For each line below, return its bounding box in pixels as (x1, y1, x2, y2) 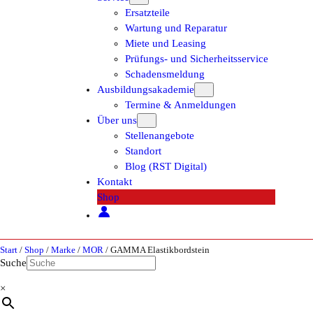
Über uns (97, 115, 138, 126)
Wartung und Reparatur (125, 22, 228, 34)
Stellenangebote (125, 130, 195, 141)
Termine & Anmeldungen (125, 99, 237, 110)
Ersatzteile (125, 7, 170, 18)
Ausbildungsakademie (97, 84, 195, 95)
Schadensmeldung (125, 68, 205, 80)
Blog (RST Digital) (125, 161, 208, 172)
